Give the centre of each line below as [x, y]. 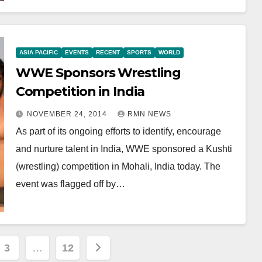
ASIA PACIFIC [38, 52]
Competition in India [80, 91]
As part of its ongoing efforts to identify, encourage [118, 131]
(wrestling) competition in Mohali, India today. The [118, 166]
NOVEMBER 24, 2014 [68, 114]
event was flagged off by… [70, 184]
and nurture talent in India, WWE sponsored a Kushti [124, 149]
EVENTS [77, 52]
